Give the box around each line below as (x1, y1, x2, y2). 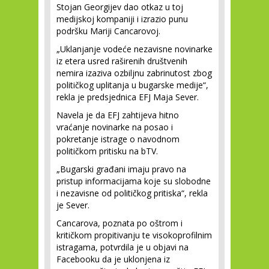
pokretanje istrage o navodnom (56, 133, 180, 145)
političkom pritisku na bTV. (56, 145, 158, 157)
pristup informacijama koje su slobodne (56, 175, 211, 187)
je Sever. (56, 199, 89, 211)
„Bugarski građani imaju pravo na (56, 163, 186, 175)
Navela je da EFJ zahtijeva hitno (56, 109, 179, 121)
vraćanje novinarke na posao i (56, 121, 173, 133)
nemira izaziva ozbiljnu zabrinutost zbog (56, 67, 212, 79)
